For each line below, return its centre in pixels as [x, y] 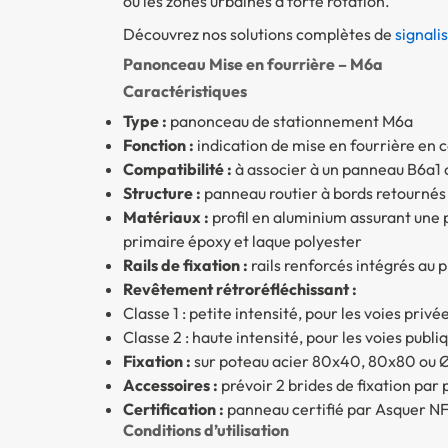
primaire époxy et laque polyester [242, 241]
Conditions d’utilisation [205, 430]
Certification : [173, 409]
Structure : [161, 193]
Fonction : [158, 145]
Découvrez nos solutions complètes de [258, 34]
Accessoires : [170, 385]
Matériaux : [165, 217]
